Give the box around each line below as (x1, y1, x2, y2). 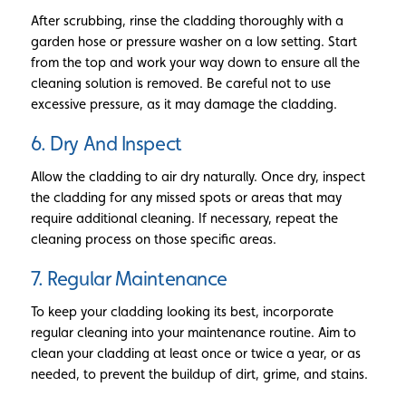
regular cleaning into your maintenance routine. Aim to (30, 324, 356, 340)
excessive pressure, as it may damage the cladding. (30, 96, 337, 112)
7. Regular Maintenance (30, 267, 227, 291)
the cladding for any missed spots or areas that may (30, 189, 342, 206)
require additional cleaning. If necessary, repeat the (30, 210, 338, 227)
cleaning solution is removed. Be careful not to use (30, 75, 331, 92)
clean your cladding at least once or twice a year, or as (30, 344, 361, 361)
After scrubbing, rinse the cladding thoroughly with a (30, 13, 343, 29)
